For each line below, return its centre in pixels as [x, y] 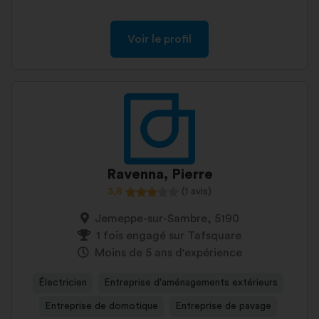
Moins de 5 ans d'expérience [168, 253]
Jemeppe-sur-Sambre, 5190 [167, 219]
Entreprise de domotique [101, 306]
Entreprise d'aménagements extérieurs [191, 283]
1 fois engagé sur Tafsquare [169, 236]
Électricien [63, 283]
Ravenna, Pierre [159, 174]
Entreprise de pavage [223, 306]
